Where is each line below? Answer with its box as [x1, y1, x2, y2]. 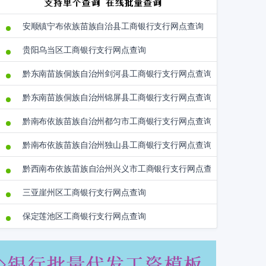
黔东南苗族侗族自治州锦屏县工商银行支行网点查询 [22, 93, 212, 103]
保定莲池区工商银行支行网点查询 [22, 211, 146, 221]
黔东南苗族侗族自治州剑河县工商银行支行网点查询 [22, 69, 212, 79]
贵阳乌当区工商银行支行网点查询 [22, 45, 146, 55]
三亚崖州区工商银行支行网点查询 [22, 188, 146, 198]
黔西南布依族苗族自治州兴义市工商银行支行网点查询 [22, 164, 220, 174]
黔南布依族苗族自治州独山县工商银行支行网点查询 [22, 140, 212, 150]
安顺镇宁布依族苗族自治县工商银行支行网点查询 [22, 21, 204, 31]
